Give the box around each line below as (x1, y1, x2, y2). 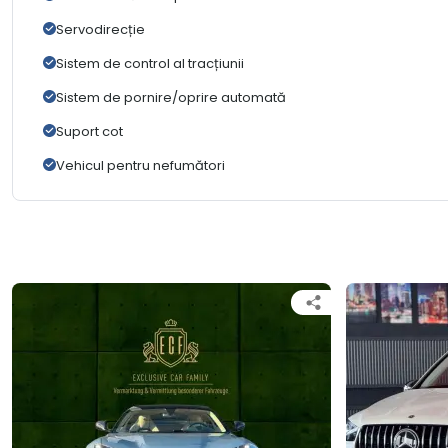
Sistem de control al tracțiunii (56, 54, 244, 74)
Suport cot (56, 122, 123, 142)
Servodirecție (56, 20, 145, 40)
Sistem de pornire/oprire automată (56, 88, 286, 108)
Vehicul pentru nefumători (56, 156, 225, 176)
